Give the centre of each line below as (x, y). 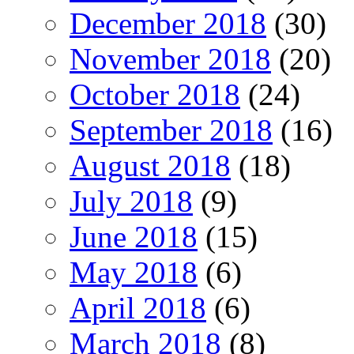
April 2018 (138, 307)
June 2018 (134, 236)
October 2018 (155, 94)
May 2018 (134, 272)
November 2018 (170, 58)
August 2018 (150, 165)
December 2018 (168, 23)
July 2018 (131, 201)
